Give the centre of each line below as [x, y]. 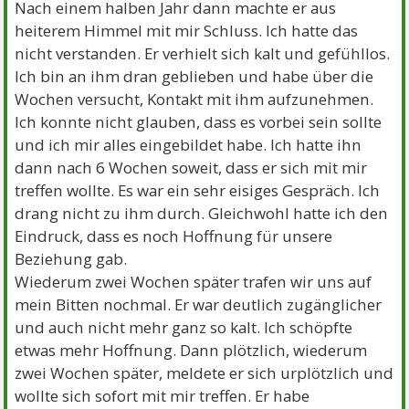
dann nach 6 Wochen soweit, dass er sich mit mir [191, 167]
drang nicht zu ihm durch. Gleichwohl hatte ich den [202, 213]
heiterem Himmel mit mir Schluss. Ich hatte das [187, 30]
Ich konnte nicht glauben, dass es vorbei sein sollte [199, 121]
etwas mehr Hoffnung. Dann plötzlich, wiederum [191, 350]
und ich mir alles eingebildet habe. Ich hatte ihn [189, 144]
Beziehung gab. [71, 258]
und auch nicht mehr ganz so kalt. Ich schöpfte [184, 327]
